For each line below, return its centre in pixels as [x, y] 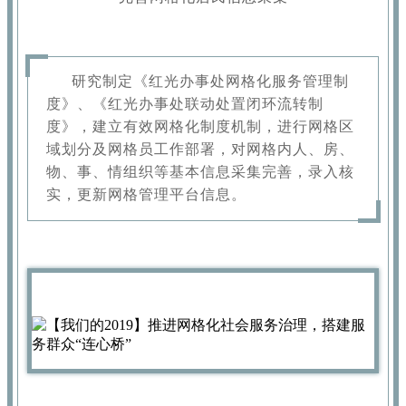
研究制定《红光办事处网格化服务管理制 [210, 82]
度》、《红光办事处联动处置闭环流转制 [185, 104]
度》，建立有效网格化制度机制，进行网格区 [200, 127]
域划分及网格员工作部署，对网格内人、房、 [200, 150]
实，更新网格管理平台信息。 [146, 195]
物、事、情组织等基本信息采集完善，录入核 [200, 172]
